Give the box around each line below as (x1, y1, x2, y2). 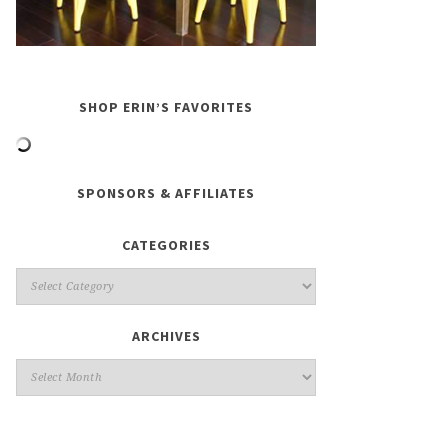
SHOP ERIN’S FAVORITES (79, 97, 253, 116)
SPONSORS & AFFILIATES (77, 183, 255, 202)
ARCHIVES (131, 326, 201, 345)
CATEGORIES (121, 235, 211, 254)
